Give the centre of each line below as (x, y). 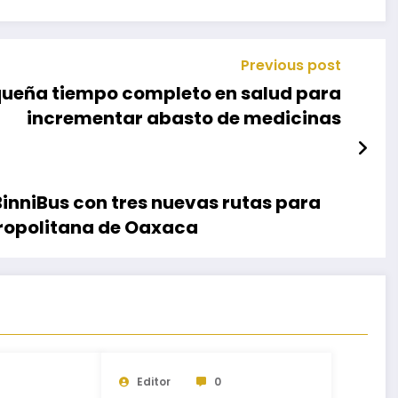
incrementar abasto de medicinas (183, 118)
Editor (153, 381)
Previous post (291, 65)
